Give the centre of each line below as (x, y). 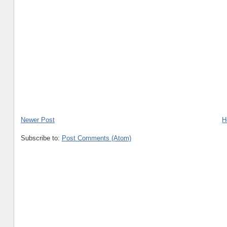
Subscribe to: (41, 138)
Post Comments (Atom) (96, 138)
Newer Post (37, 120)
